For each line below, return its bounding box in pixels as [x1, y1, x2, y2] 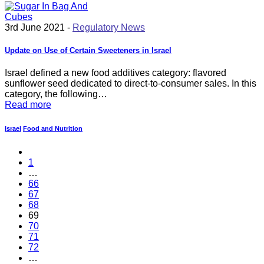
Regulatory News [72, 22, 145, 33]
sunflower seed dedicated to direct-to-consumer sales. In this [5, 78, 256, 89]
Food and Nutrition [23, 125, 82, 133]
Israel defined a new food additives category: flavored [5, 68, 226, 78]
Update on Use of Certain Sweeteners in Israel [5, 46, 171, 55]
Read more [5, 100, 51, 110]
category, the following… [5, 89, 107, 100]
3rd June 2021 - [5, 22, 72, 33]
